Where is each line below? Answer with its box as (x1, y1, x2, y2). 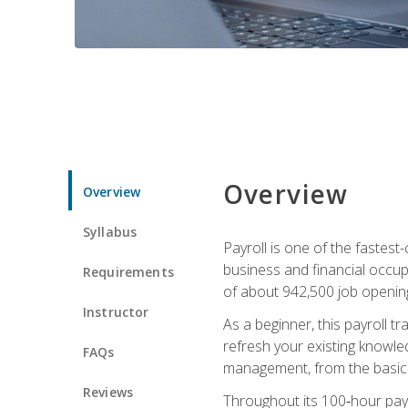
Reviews (83, 382, 134, 401)
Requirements (83, 262, 174, 280)
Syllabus (83, 222, 138, 240)
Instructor (83, 302, 149, 321)
